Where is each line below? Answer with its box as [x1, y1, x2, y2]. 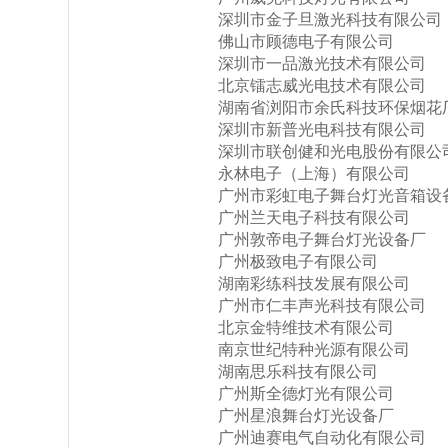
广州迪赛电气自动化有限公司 [218, 429, 426, 446]
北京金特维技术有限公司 [218, 319, 394, 336]
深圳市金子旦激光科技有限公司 [218, 11, 442, 28]
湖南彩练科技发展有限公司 [218, 275, 410, 292]
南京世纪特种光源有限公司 [218, 341, 410, 358]
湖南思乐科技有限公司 [218, 363, 378, 380]
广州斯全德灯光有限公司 [218, 385, 394, 402]
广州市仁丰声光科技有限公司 [218, 297, 426, 314]
